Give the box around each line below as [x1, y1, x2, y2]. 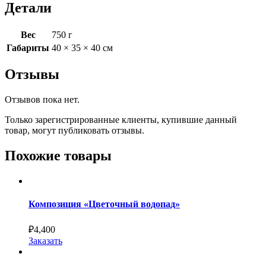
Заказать [28, 235, 62, 246]
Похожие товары [5, 148, 112, 164]
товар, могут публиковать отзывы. [5, 125, 144, 136]
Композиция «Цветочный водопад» [28, 199, 180, 210]
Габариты [7, 42, 49, 53]
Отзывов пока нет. [5, 94, 80, 105]
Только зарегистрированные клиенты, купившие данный [5, 115, 237, 125]
